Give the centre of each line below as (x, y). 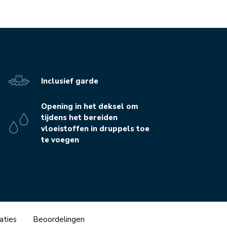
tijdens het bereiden (79, 118)
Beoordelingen (59, 220)
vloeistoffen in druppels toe (95, 129)
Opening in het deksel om (89, 107)
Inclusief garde (69, 81)
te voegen (60, 140)
